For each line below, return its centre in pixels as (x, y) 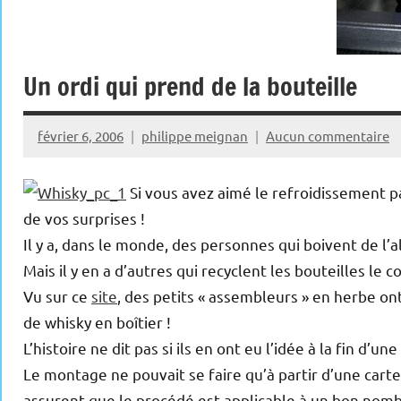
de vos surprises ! (84, 218)
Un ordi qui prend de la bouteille (190, 86)
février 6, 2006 (81, 135)
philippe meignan (195, 135)
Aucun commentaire (328, 135)
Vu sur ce (57, 296)
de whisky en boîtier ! (97, 322)
